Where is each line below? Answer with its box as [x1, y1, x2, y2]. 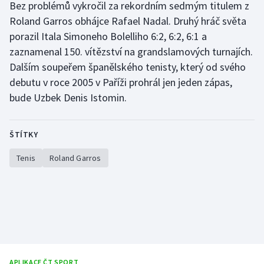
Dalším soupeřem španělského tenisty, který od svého [9, 60, 246, 74]
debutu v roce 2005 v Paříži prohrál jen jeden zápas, [9, 75, 232, 90]
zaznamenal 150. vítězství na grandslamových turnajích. [9, 45, 253, 59]
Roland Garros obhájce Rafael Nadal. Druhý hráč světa [9, 14, 246, 28]
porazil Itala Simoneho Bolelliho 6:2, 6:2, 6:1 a [9, 29, 207, 44]
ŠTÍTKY [9, 129, 38, 140]
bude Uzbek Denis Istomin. [9, 91, 127, 105]
